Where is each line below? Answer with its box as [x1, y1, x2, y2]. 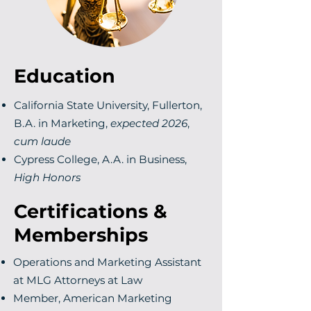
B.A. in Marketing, [14, 117, 110, 130]
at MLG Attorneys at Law [13, 274, 142, 287]
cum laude [14, 135, 71, 148]
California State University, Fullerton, [14, 99, 202, 112]
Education [14, 65, 115, 87]
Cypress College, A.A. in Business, [14, 153, 187, 166]
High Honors [14, 171, 81, 184]
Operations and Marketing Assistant [13, 255, 201, 269]
